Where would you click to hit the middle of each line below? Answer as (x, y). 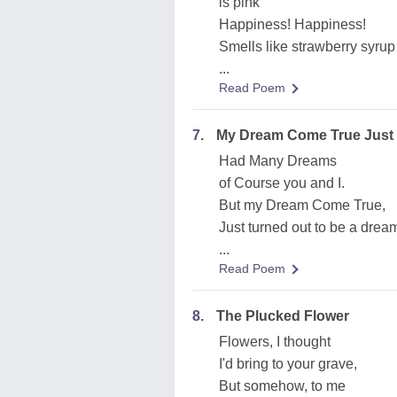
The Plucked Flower (283, 316)
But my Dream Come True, (302, 205)
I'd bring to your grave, (288, 364)
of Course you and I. (282, 183)
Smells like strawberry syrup (307, 47)
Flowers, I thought (275, 342)
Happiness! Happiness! (292, 24)
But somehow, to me (282, 386)
